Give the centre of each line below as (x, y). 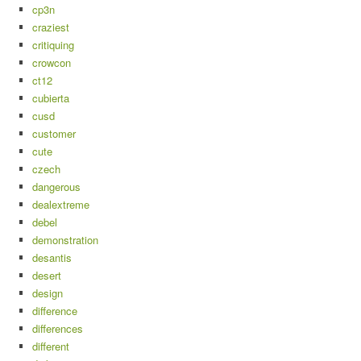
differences (58, 328)
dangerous (56, 187)
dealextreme (61, 204)
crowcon (52, 62)
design (48, 293)
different (51, 346)
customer (54, 133)
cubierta (51, 98)
